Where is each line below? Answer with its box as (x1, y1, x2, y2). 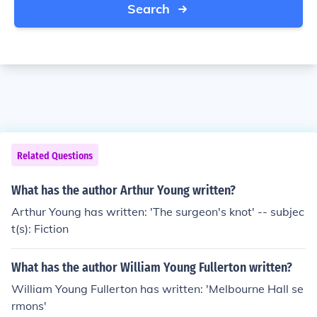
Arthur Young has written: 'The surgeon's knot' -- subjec (11, 204, 304, 219)
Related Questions (17, 150, 93, 162)
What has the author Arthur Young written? (11, 183, 236, 198)
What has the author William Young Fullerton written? (11, 260, 292, 275)
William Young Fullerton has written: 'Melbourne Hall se (11, 282, 304, 296)
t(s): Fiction (11, 221, 69, 236)
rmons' (11, 299, 47, 313)
